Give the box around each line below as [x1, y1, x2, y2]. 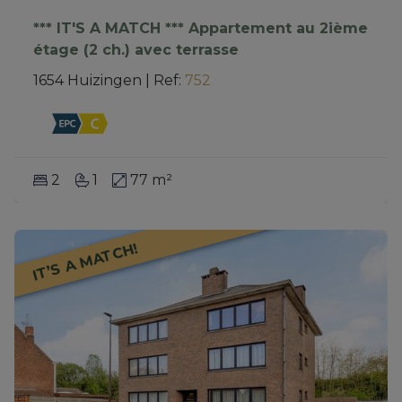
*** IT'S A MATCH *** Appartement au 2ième [32, 19, 368, 37]
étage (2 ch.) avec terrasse [32, 40, 239, 58]
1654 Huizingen [32, 71, 142, 89]
